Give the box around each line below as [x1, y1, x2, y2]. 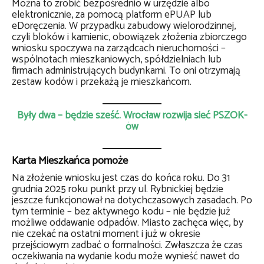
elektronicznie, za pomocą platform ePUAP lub [12, 6, 212, 24]
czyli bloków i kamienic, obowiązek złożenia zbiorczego [12, 29, 247, 46]
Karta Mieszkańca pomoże [12, 152, 128, 170]
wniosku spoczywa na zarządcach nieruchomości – [12, 40, 226, 57]
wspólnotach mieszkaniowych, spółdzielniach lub [12, 51, 222, 68]
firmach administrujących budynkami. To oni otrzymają [12, 62, 240, 80]
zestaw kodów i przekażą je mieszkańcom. [12, 74, 192, 91]
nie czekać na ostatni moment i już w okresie [12, 226, 200, 243]
